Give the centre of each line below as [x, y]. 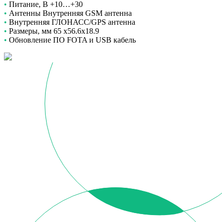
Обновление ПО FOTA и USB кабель [71, 40]
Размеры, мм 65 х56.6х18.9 [53, 31]
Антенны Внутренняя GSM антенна [69, 13]
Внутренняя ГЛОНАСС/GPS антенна [71, 22]
